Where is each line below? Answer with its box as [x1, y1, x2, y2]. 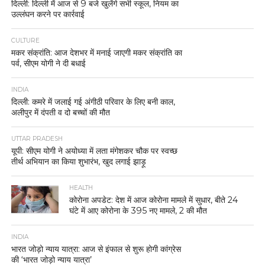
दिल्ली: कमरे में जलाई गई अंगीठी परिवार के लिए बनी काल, [11, 96, 175, 107]
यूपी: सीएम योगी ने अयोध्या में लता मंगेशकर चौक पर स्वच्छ [11, 145, 177, 156]
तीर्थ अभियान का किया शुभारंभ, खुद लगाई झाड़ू [11, 156, 146, 167]
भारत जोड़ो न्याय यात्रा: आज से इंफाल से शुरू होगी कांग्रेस [11, 243, 181, 254]
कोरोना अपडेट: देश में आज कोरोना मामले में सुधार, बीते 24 [69, 194, 238, 205]
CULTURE [11, 36, 40, 44]
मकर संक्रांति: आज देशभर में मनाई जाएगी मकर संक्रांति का [11, 47, 182, 58]
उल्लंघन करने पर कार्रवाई [11, 8, 85, 20]
